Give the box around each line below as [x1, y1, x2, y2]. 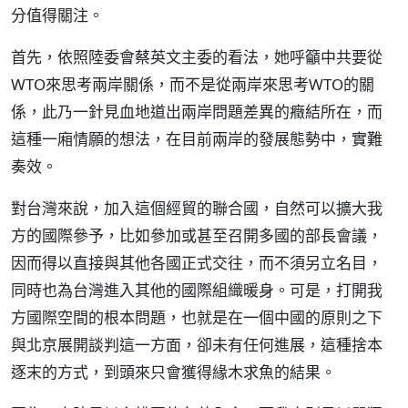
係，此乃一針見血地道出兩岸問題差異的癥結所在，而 [11, 101, 382, 122]
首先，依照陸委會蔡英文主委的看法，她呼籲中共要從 [11, 46, 382, 67]
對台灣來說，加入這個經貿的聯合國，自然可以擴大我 [11, 198, 382, 219]
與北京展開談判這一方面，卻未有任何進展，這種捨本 [11, 334, 382, 355]
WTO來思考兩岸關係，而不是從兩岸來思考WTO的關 [11, 74, 374, 95]
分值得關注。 [11, 5, 104, 25]
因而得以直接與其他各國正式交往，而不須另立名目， [11, 252, 382, 273]
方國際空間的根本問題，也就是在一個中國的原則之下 [11, 307, 382, 328]
